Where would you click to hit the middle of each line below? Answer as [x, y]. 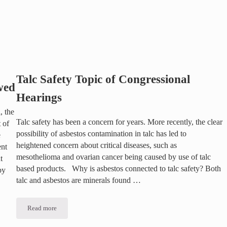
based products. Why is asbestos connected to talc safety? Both [118, 169]
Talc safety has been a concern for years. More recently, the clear [119, 122]
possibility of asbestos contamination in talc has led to [101, 134]
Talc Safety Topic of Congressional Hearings [102, 211]
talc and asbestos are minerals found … [78, 181]
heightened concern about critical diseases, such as [96, 146]
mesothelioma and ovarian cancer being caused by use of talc [113, 157]
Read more [42, 209]
